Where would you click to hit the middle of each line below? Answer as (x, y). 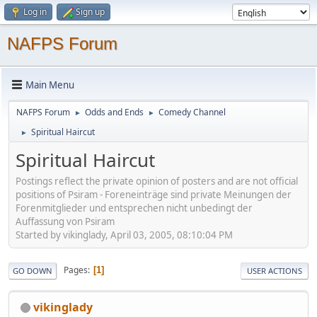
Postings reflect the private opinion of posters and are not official (157, 181)
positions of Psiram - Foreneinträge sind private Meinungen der (154, 194)
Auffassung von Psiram (65, 221)
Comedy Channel (192, 112)
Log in (35, 12)
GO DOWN (33, 270)
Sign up (90, 12)
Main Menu (50, 85)
